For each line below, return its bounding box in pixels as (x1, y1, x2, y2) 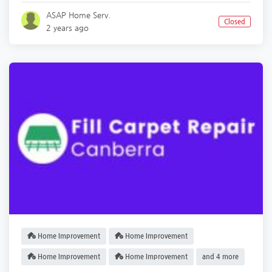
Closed (223, 18, 245, 25)
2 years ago (46, 23, 89, 32)
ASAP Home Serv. (46, 10, 111, 19)
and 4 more (202, 253, 239, 260)
